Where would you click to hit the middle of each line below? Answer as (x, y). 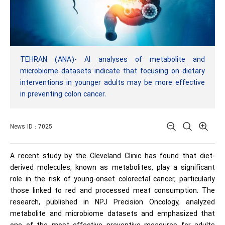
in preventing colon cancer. (63, 95)
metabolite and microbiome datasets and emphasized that (113, 214)
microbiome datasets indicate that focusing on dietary (113, 72)
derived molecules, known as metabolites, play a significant (113, 168)
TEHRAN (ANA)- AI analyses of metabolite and (113, 60)
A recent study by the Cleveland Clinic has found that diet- (113, 157)
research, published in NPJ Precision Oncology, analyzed (113, 203)
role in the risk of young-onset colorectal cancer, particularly (113, 180)
